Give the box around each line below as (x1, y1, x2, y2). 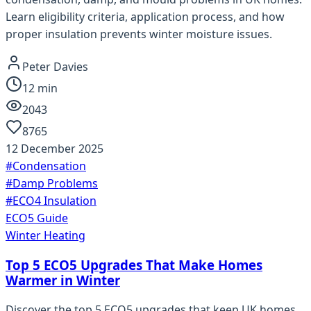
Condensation (12, 158, 86, 174)
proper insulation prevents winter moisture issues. (6, 26, 272, 42)
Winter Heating (6, 228, 85, 244)
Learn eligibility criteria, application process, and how (6, 9, 285, 25)
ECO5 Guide (6, 210, 68, 226)
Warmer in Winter (6, 271, 120, 289)
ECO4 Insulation (12, 193, 96, 209)
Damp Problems (12, 176, 98, 192)
